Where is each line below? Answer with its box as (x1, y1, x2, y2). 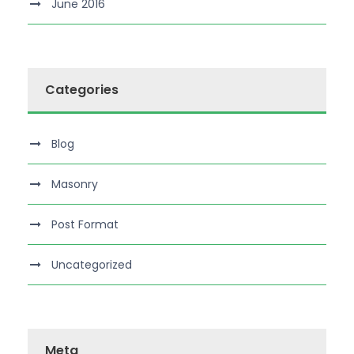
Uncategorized (51, 256, 132, 273)
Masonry (51, 175, 98, 192)
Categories (45, 80, 119, 99)
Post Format (51, 216, 119, 232)
